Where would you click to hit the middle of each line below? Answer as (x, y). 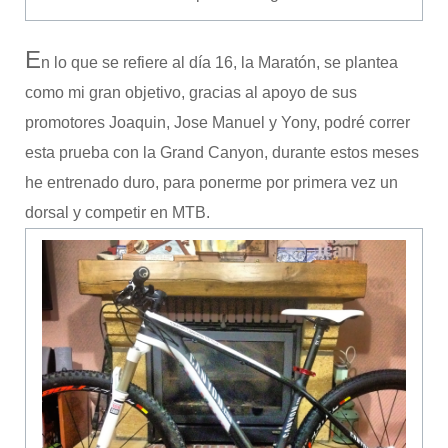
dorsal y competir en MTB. (117, 212)
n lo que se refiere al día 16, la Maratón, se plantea (219, 62)
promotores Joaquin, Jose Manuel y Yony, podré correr (217, 122)
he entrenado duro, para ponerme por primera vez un (211, 182)
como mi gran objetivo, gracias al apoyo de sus (190, 92)
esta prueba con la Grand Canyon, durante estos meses (221, 152)
